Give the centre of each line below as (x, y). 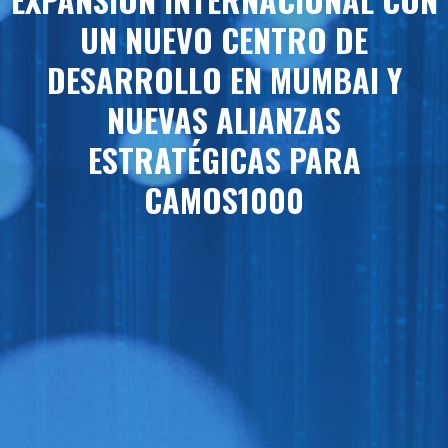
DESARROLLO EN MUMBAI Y (224, 79)
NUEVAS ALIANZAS (224, 119)
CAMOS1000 (224, 199)
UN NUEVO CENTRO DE (224, 39)
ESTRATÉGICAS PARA (224, 159)
